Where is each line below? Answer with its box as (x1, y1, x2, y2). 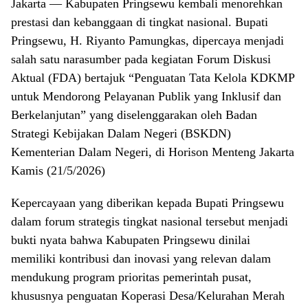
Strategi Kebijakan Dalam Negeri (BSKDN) (11, 126, 231, 141)
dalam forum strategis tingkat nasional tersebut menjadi (11, 214, 288, 229)
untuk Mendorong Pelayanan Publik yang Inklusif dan (11, 89, 281, 104)
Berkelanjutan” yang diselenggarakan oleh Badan (11, 108, 257, 122)
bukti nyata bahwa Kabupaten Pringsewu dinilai (11, 233, 250, 247)
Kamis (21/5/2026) (11, 164, 105, 178)
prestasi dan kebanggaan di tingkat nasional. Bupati (11, 15, 268, 30)
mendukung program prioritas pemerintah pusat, (11, 270, 252, 285)
